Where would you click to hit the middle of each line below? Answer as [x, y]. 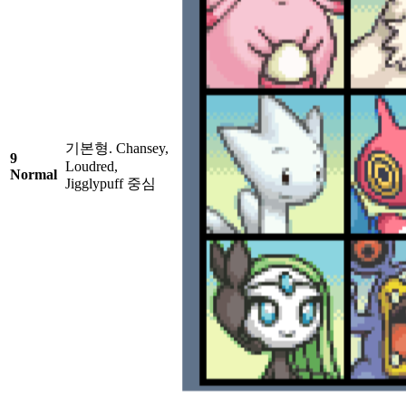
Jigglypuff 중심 [111, 184]
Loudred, [92, 167]
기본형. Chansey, [117, 149]
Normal [34, 175]
